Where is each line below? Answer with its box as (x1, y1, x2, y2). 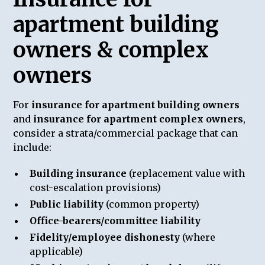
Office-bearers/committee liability (30, 214, 201, 227)
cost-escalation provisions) (30, 181, 161, 193)
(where (180, 231, 216, 243)
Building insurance (30, 167, 127, 179)
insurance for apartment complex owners (33, 112, 244, 125)
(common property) (104, 198, 200, 210)
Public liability (30, 198, 104, 210)
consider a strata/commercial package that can (13, 127, 238, 139)
